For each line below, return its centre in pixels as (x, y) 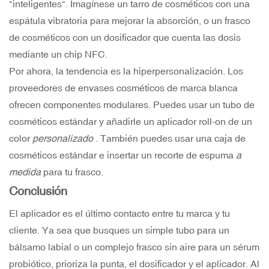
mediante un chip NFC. (58, 54)
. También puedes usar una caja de (169, 138)
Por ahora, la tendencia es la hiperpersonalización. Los (126, 71)
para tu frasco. (72, 172)
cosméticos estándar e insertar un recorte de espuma (122, 155)
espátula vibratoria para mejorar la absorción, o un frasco (130, 21)
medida (25, 172)
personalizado (63, 138)
